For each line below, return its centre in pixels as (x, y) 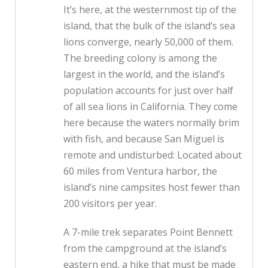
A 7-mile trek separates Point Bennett (148, 232)
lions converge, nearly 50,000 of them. (148, 42)
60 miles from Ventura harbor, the (140, 171)
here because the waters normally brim (151, 123)
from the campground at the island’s (145, 249)
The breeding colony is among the (140, 58)
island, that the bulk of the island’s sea (149, 26)
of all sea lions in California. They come (150, 107)
